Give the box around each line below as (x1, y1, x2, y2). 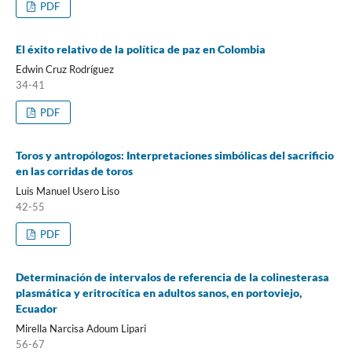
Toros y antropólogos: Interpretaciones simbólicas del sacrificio (15, 148, 334, 162)
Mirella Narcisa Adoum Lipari (15, 321, 146, 335)
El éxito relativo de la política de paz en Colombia (15, 42, 266, 56)
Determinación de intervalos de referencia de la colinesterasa (15, 269, 329, 284)
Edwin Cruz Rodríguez (15, 62, 114, 75)
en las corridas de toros (15, 163, 133, 178)
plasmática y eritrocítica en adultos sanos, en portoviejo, (15, 285, 302, 299)
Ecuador (15, 301, 57, 315)
